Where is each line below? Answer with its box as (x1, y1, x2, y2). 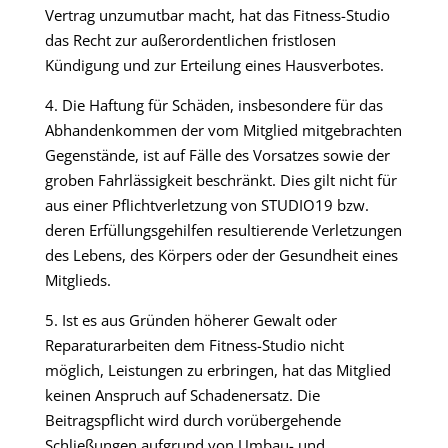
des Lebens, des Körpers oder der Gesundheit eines (44, 245, 398, 265)
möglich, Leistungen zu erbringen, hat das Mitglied (44, 360, 391, 380)
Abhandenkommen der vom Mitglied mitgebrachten (44, 120, 402, 140)
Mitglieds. (44, 270, 111, 290)
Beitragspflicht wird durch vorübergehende (44, 410, 341, 430)
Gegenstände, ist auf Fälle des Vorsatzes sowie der (44, 145, 390, 165)
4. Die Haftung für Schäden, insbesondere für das (44, 95, 383, 115)
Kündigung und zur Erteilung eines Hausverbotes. (44, 55, 384, 75)
